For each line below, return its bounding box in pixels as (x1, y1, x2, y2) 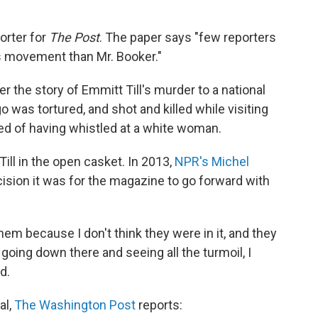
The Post (49, 30, 99, 45)
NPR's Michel (175, 154, 249, 170)
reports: (136, 297, 182, 313)
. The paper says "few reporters (99, 30, 276, 45)
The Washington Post (14, 297, 136, 313)
